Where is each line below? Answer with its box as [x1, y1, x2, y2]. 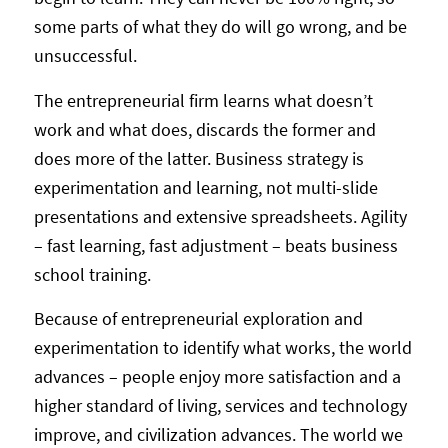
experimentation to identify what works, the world [33, 335, 412, 359]
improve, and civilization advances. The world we [33, 422, 403, 446]
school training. [33, 262, 151, 286]
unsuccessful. [33, 44, 141, 68]
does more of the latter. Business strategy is [33, 146, 364, 170]
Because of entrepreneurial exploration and [33, 306, 363, 330]
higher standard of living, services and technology [33, 393, 407, 417]
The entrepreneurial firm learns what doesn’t [33, 88, 373, 112]
